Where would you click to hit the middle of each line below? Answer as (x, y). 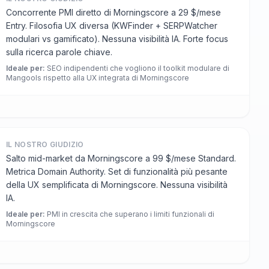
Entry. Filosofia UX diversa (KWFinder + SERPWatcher (112, 26)
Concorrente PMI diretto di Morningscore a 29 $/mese (113, 12)
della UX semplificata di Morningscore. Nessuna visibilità (117, 185)
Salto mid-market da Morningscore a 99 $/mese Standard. (121, 158)
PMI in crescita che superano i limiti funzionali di (131, 214)
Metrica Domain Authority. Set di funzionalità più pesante (117, 171)
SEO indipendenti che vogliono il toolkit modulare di (138, 68)
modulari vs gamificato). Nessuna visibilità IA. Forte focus (117, 39)
